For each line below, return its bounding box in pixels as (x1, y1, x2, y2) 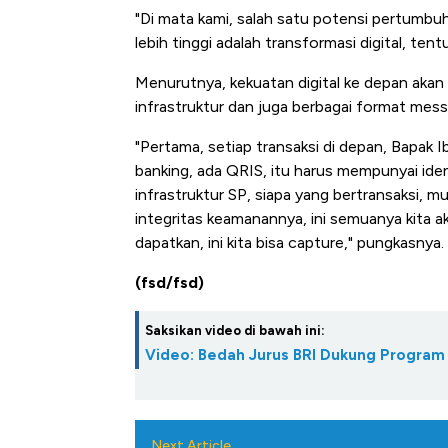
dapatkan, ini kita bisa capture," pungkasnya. (135, 233, 444, 253)
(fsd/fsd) (135, 273, 204, 293)
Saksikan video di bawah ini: (145, 323, 325, 339)
